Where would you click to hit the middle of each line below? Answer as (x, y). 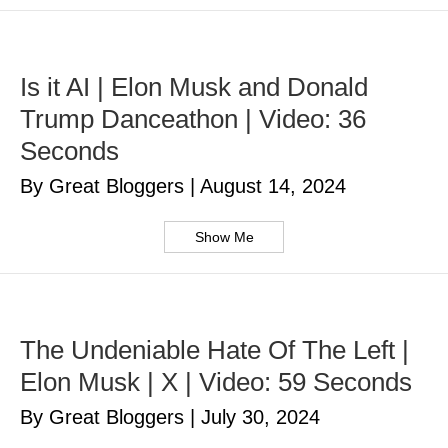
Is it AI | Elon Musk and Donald (194, 87)
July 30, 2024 (260, 417)
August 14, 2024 (273, 186)
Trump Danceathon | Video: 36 (193, 119)
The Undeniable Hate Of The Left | (214, 350)
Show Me (224, 237)
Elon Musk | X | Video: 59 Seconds (216, 382)
